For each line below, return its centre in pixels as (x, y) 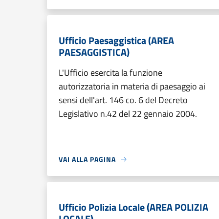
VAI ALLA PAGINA (87, 159)
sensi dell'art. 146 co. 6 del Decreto (123, 100)
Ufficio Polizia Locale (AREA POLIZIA (133, 207)
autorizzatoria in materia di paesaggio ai (132, 86)
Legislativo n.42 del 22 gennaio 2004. (128, 114)
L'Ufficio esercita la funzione (110, 73)
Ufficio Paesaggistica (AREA (116, 40)
